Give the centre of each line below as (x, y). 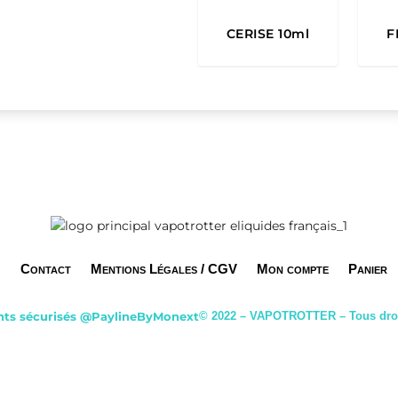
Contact (46, 268)
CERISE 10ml (268, 33)
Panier (368, 268)
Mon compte (293, 268)
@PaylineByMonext (139, 316)
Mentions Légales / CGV (164, 268)
